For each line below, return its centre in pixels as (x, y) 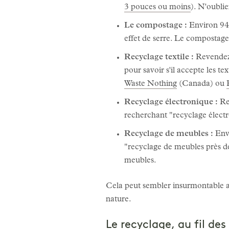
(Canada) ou (202, 84)
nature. (119, 200)
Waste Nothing (151, 84)
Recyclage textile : (159, 58)
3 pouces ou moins (157, 7)
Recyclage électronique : (171, 102)
